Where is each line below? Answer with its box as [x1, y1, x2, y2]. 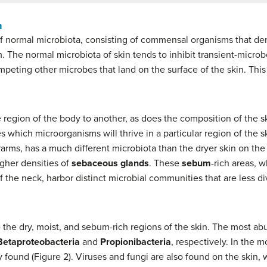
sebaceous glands [72, 157, 149, 170]
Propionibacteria [100, 236, 171, 249]
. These [149, 157, 182, 170]
